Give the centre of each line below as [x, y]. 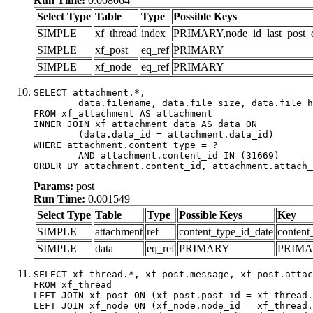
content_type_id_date [226, 231]
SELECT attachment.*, [89, 92]
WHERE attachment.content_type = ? [126, 145]
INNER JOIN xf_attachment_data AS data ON [145, 124]
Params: [53, 186]
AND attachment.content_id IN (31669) [56, 155]
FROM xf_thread [73, 284]
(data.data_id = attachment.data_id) [56, 134]
